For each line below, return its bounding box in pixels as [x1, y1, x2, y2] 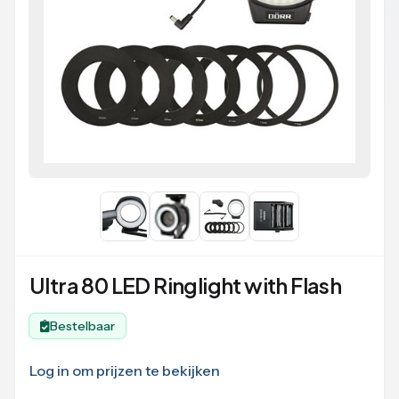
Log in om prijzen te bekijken [29, 362, 220, 379]
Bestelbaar [50, 318, 115, 334]
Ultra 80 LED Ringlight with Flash [29, 272, 342, 298]
